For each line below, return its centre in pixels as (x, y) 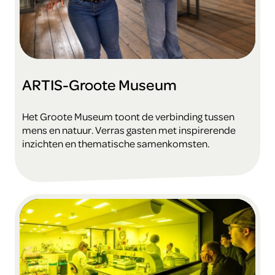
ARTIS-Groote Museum (99, 85)
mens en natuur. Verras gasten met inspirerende (129, 130)
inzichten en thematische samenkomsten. (116, 144)
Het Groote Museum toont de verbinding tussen (128, 117)
